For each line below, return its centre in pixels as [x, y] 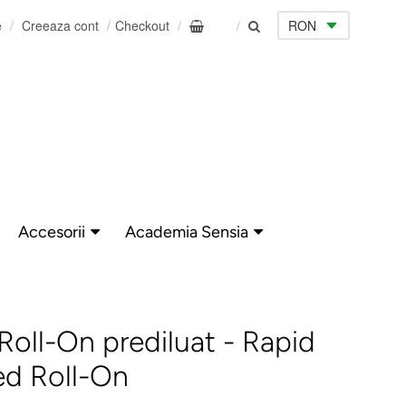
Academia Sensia [187, 232]
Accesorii [52, 232]
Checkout [143, 25]
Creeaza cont [61, 25]
